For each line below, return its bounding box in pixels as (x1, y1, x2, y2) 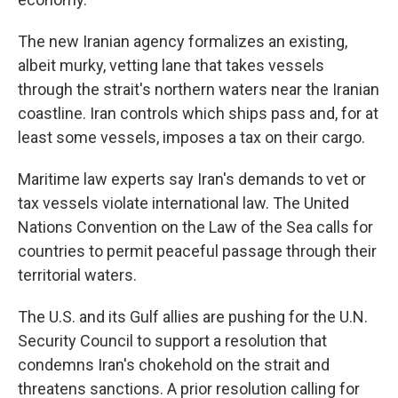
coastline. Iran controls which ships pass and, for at (18, 104, 378, 123)
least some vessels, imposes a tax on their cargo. (18, 128, 365, 147)
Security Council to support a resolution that (18, 331, 327, 350)
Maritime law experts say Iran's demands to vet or (18, 170, 366, 188)
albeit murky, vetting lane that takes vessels (18, 56, 324, 75)
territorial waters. (18, 266, 137, 284)
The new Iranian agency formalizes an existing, (18, 32, 347, 51)
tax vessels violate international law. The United (18, 194, 349, 212)
